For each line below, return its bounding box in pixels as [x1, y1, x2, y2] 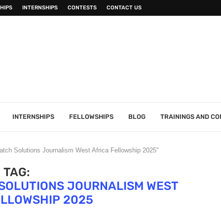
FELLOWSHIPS [69, 113, 113, 120]
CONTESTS [68, 4, 97, 11]
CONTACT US [107, 4, 142, 11]
